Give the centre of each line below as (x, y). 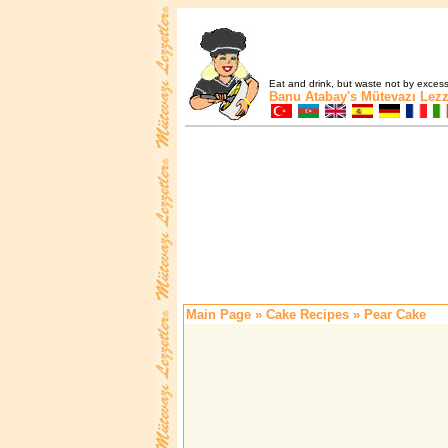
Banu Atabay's (313, 96)
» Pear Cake (387, 315)
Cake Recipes (307, 315)
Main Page (218, 315)
